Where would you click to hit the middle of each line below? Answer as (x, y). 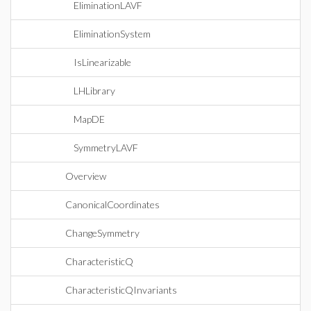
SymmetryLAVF (106, 148)
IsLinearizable (102, 62)
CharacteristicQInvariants (121, 290)
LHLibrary (94, 91)
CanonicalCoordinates (112, 204)
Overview (86, 176)
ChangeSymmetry (102, 233)
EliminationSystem (112, 34)
